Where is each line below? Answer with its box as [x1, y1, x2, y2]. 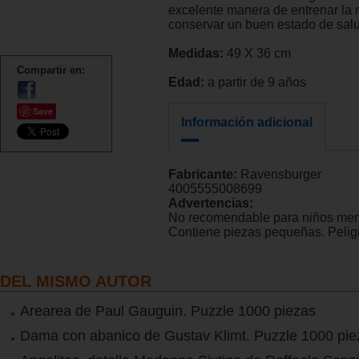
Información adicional [181, 115, 313, 130]
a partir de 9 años [204, 75, 306, 90]
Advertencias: [168, 196, 253, 211]
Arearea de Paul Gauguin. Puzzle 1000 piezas [20, 302, 316, 319]
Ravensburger [240, 167, 321, 182]
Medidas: [168, 46, 224, 61]
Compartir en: [17, 63, 85, 76]
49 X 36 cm [224, 46, 291, 61]
